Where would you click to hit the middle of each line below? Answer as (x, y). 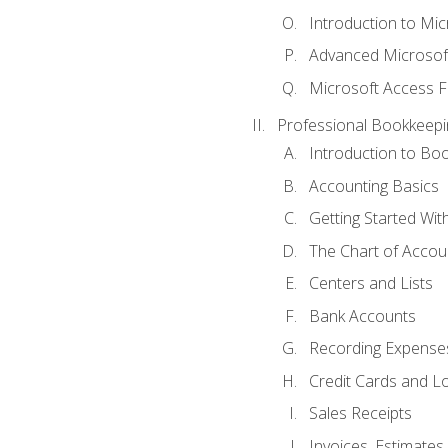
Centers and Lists (370, 283)
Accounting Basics (373, 185)
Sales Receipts (360, 413)
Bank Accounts (362, 315)
